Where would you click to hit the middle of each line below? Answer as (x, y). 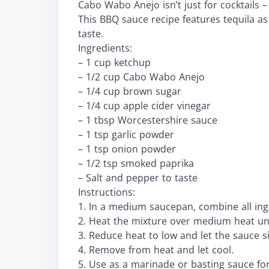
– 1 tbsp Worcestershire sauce (148, 120)
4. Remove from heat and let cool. (156, 250)
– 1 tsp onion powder (127, 149)
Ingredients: (105, 48)
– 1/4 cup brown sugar (130, 91)
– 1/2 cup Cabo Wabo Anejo (141, 77)
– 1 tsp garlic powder (126, 134)
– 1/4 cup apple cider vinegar (144, 106)
